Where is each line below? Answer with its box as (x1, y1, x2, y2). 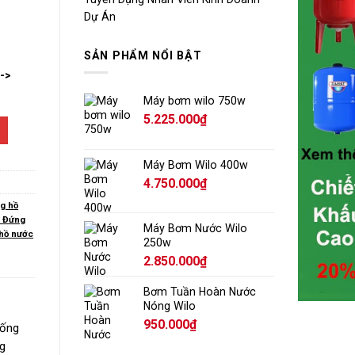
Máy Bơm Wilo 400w (143, 158, 248, 171)
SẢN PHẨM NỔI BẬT (84, 48, 202, 62)
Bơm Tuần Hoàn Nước (143, 284, 256, 298)
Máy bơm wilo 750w (143, 94, 246, 107)
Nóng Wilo (143, 299, 196, 312)
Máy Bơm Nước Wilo (143, 221, 247, 235)
